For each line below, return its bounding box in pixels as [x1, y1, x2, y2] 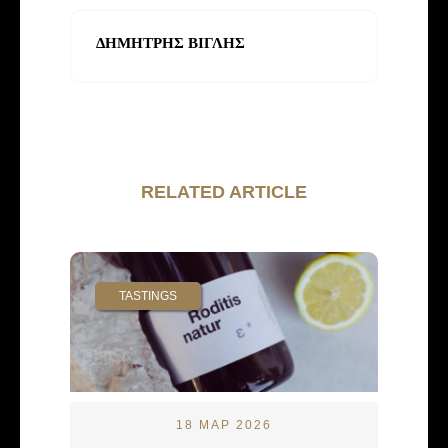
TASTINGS [119, 289, 177, 304]
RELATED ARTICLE [141, 182, 307, 203]
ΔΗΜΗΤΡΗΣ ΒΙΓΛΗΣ [96, 35, 245, 52]
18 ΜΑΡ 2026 [176, 418, 272, 433]
